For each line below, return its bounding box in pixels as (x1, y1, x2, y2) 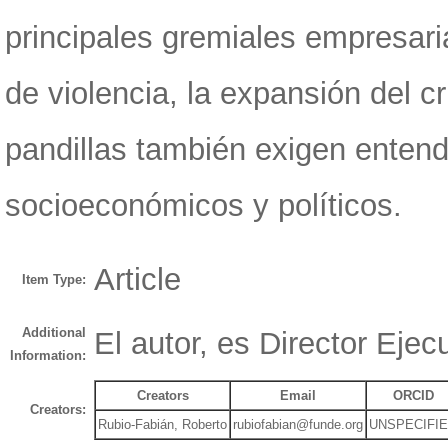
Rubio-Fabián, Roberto (98, 416, 227, 432)
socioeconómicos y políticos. (5, 188, 402, 224)
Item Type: (22, 271, 86, 287)
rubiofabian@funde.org (233, 416, 363, 432)
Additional (22, 324, 86, 340)
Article (94, 261, 181, 297)
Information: (10, 347, 86, 363)
